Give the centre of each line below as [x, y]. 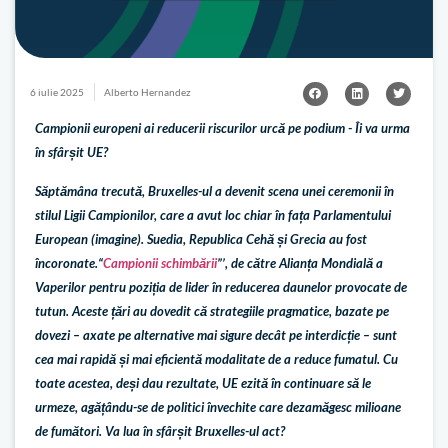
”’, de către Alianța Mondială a [300, 262]
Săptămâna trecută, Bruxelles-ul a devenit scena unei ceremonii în [214, 190]
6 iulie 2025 [57, 92]
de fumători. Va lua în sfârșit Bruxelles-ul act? [160, 430]
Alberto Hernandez [147, 92]
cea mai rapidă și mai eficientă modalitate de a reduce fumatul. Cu [216, 358]
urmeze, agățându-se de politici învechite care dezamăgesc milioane [218, 406]
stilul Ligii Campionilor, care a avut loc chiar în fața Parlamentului [213, 214]
